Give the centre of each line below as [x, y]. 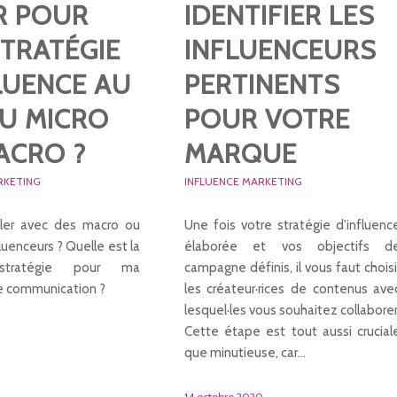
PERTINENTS [262, 84]
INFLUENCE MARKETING [243, 181]
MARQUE [240, 153]
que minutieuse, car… [245, 352]
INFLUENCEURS [280, 50]
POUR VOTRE [267, 119]
